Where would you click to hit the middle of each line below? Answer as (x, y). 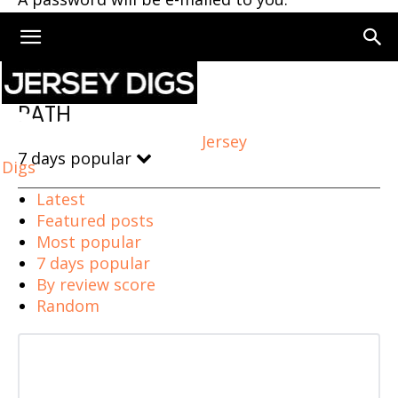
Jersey (224, 141)
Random (68, 306)
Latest (61, 199)
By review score (96, 284)
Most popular (89, 242)
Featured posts (95, 220)
